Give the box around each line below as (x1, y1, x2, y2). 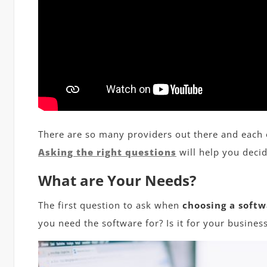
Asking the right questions (38, 146, 176, 158)
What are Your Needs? (38, 170, 196, 190)
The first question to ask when (38, 199, 182, 211)
